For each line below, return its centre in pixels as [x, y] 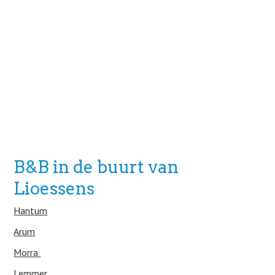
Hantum [31, 211]
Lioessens [56, 188]
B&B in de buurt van [96, 167]
